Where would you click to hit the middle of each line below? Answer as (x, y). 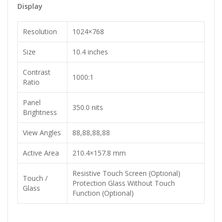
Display (30, 6)
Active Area (41, 153)
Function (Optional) (103, 193)
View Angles (42, 133)
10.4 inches (90, 52)
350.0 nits (88, 108)
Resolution (40, 32)
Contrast (37, 72)
